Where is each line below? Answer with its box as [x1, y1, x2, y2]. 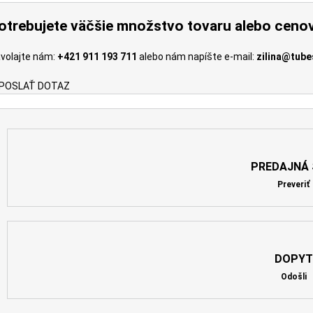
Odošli [280, 271, 307, 282]
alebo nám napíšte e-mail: [137, 50, 257, 62]
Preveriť [277, 179, 310, 189]
